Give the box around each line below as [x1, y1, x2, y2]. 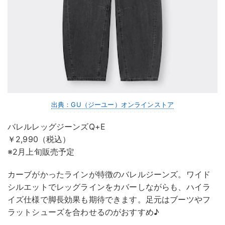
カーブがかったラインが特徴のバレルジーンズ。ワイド [8, 169, 210, 180]
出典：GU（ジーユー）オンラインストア [51, 100, 174, 109]
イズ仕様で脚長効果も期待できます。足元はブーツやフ [8, 194, 211, 205]
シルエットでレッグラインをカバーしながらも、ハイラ [8, 182, 211, 192]
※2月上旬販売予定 [8, 147, 75, 157]
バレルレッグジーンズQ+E [8, 122, 106, 132]
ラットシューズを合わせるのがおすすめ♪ [8, 207, 160, 217]
